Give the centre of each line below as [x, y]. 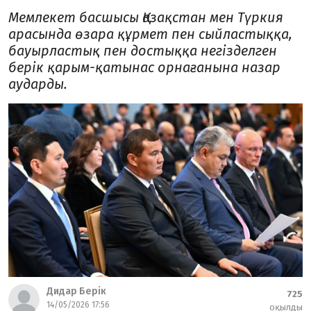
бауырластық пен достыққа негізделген [143, 51]
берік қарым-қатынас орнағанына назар [144, 67]
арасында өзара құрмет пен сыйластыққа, [150, 34]
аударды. [38, 84]
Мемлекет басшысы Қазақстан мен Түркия [146, 17]
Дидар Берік [76, 291]
